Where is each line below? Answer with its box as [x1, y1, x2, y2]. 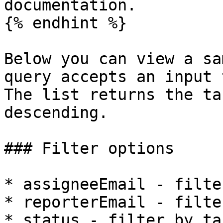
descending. [4, 104, 108, 121]
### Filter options [4, 139, 174, 157]
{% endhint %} [4, 14, 127, 32]
